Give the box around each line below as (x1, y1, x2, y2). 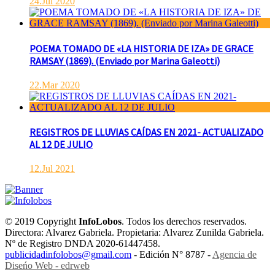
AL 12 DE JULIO (29, 138, 93, 151)
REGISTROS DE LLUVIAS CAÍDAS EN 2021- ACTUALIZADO (29, 126, 263, 139)
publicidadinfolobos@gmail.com (5, 249, 131, 260)
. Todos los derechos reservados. (122, 216, 247, 227)
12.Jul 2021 (29, 163, 75, 174)
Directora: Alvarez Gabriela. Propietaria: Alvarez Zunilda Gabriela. (5, 227, 264, 238)
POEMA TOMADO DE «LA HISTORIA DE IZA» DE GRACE (29, 42, 254, 55)
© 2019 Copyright (5, 216, 79, 227)
